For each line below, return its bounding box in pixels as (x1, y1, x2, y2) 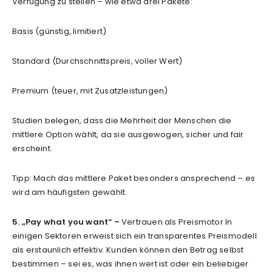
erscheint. (12, 142, 52, 154)
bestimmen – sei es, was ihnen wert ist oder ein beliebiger (12, 257, 249, 270)
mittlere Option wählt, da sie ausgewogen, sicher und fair (12, 128, 244, 140)
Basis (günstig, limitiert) (12, 25, 107, 37)
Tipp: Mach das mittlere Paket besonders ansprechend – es (12, 172, 256, 184)
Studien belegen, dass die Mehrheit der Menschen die (12, 114, 232, 126)
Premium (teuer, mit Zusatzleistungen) (12, 84, 168, 97)
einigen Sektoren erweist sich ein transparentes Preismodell (12, 229, 257, 242)
